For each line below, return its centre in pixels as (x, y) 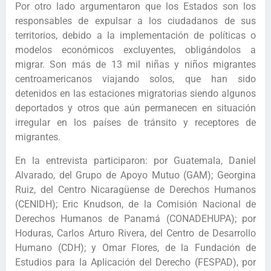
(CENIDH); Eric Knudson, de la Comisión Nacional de (135, 204)
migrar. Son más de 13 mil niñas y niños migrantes (135, 65)
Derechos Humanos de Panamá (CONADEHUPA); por (135, 218)
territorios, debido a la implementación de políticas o (135, 36)
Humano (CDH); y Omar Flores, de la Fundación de (135, 247)
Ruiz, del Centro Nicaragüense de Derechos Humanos (135, 189)
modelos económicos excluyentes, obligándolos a (135, 50)
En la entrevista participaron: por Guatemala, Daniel (135, 160)
